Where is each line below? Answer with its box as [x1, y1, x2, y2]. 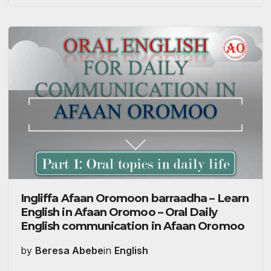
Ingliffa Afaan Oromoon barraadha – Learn [20, 191, 249, 206]
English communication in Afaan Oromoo [20, 219, 244, 233]
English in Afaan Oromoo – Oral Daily [20, 205, 217, 220]
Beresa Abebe [34, 244, 103, 256]
